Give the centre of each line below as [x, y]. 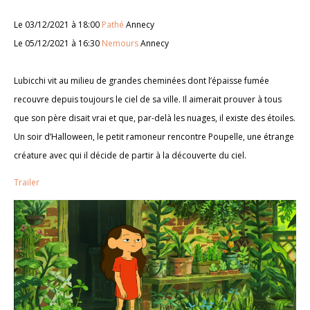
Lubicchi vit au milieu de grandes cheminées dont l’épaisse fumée [142, 80]
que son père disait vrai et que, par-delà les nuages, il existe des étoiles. [155, 118]
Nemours [120, 43]
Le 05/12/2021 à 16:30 [58, 43]
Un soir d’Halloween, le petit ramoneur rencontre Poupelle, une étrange [154, 136]
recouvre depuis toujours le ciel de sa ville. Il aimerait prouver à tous [148, 99]
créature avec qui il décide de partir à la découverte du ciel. [130, 155]
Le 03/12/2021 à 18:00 [58, 24]
